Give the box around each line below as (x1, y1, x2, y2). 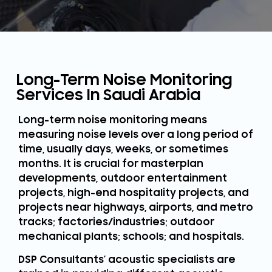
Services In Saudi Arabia (16, 86, 200, 104)
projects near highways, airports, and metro (18, 202, 253, 214)
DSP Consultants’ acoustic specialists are (18, 254, 236, 267)
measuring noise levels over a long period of (18, 129, 253, 141)
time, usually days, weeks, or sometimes (18, 143, 228, 155)
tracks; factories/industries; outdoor (18, 216, 214, 228)
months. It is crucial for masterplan (18, 158, 203, 170)
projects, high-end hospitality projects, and (18, 187, 249, 199)
